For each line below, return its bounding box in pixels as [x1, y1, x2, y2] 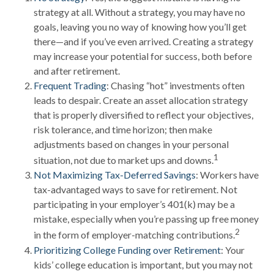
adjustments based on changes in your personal [34, 138, 229, 150]
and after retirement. [34, 65, 120, 76]
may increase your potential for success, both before [34, 50, 252, 62]
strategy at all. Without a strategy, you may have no [34, 6, 245, 18]
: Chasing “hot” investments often [106, 80, 245, 91]
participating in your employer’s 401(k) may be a [34, 198, 235, 210]
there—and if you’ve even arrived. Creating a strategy [34, 35, 253, 47]
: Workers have [196, 169, 259, 181]
